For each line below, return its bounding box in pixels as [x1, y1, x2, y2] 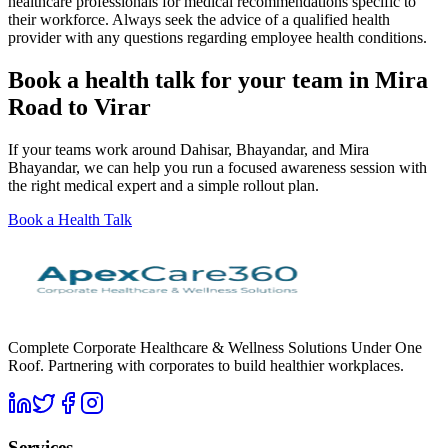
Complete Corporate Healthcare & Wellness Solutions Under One [8, 338, 422, 356]
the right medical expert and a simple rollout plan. [8, 176, 319, 194]
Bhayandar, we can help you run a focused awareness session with [8, 158, 427, 176]
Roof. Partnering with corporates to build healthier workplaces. [8, 356, 404, 374]
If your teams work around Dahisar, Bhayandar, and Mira [8, 140, 369, 158]
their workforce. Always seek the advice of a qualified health [8, 10, 390, 28]
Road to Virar [8, 93, 151, 120]
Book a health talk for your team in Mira [8, 66, 428, 93]
